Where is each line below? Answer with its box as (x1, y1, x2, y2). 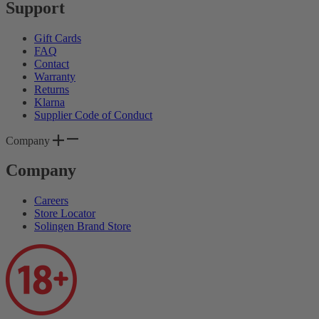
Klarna (34, 95, 65, 108)
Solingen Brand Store (34, 220, 131, 233)
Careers (34, 194, 68, 207)
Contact (34, 57, 69, 70)
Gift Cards (34, 31, 81, 44)
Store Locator (34, 207, 95, 220)
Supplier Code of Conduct (34, 108, 152, 121)
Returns (34, 83, 69, 95)
